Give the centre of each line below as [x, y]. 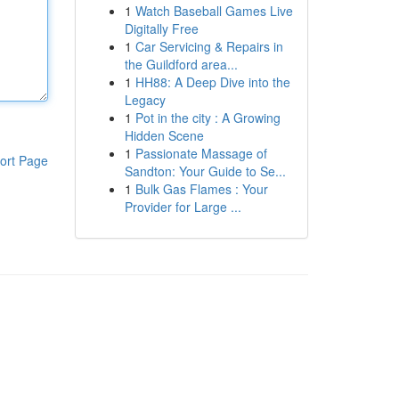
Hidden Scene [164, 135]
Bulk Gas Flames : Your [201, 189]
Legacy [145, 100]
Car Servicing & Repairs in [209, 46]
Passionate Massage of [201, 153]
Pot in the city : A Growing [208, 118]
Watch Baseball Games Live [214, 11]
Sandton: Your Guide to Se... [205, 171]
